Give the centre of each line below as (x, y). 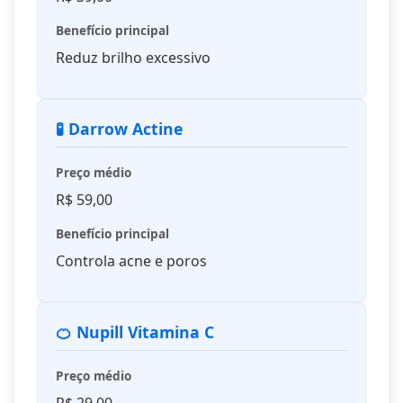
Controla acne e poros (131, 261)
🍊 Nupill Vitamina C (135, 332)
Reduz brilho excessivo (133, 58)
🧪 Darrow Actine (119, 129)
